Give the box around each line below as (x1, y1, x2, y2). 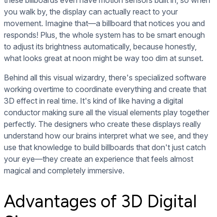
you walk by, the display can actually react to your (4, 7, 178, 17)
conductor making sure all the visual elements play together (4, 108, 209, 118)
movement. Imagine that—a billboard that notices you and (4, 18, 205, 29)
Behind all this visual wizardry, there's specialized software (4, 73, 206, 83)
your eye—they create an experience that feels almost (4, 154, 193, 164)
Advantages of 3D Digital (4, 191, 197, 212)
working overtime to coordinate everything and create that (4, 84, 206, 94)
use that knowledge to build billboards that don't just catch (4, 142, 206, 153)
